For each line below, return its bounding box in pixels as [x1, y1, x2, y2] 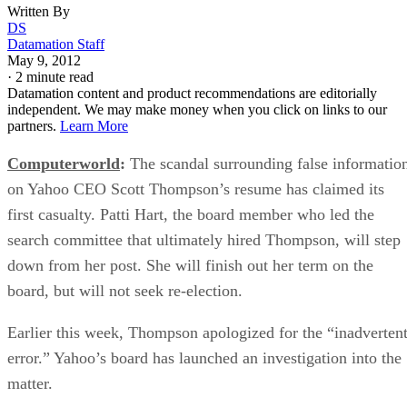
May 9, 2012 [7, 52, 81, 68]
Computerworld [7, 154, 120, 173]
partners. [7, 117, 60, 134]
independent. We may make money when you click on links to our [7, 101, 387, 117]
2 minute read [15, 68, 94, 84]
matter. [7, 373, 53, 392]
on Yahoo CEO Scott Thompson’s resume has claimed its [7, 179, 384, 198]
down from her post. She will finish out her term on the [7, 255, 373, 274]
